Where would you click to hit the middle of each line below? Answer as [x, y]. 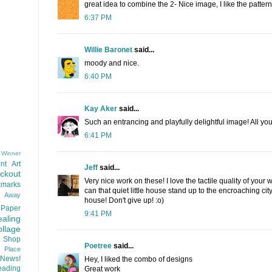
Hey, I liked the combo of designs [138, 260]
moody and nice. [112, 63]
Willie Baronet [108, 50]
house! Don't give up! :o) [124, 201]
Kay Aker [101, 109]
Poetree [98, 246]
